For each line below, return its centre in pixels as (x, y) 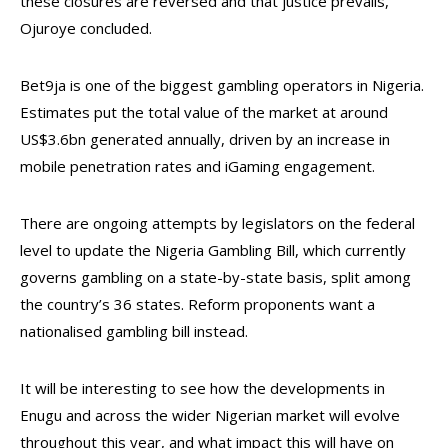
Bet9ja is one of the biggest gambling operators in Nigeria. (222, 85)
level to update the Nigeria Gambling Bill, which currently (213, 250)
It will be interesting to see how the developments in (202, 388)
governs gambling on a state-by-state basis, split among (215, 277)
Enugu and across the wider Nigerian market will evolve (210, 415)
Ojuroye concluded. (86, 28)
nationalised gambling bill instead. (134, 331)
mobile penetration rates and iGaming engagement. (197, 166)
